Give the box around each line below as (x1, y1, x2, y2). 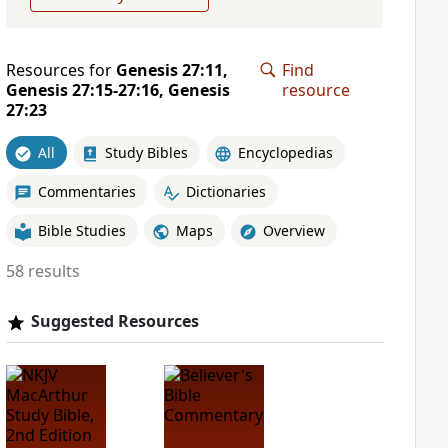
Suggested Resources (30, 310, 199, 332)
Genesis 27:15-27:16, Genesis (5, 79, 230, 101)
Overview (262, 220, 325, 240)
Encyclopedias (237, 142, 333, 162)
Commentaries (37, 181, 136, 201)
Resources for (5, 59, 116, 81)
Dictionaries (185, 181, 266, 201)
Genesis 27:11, (115, 59, 228, 81)
